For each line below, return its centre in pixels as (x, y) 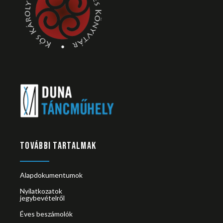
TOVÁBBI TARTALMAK (58, 146)
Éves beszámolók (46, 214)
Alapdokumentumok (51, 175)
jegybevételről (42, 198)
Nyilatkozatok (41, 191)
